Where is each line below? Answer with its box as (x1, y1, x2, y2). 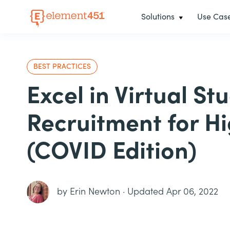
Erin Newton (70, 186, 120, 197)
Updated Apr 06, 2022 (127, 186, 218, 197)
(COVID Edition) (27, 138, 197, 165)
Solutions (141, 12, 175, 22)
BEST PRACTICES (33, 63, 91, 71)
